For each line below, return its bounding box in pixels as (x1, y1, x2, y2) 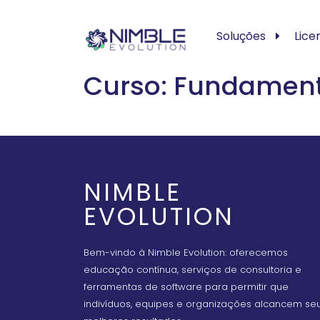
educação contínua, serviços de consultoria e (84, 263, 301, 276)
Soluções (216, 28, 266, 44)
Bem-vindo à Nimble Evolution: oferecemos (84, 246, 288, 259)
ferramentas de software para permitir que (84, 280, 289, 294)
